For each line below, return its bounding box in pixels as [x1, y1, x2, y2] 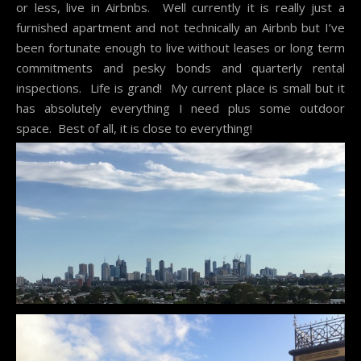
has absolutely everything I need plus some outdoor [16, 100, 345, 117]
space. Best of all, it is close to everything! [16, 120, 252, 137]
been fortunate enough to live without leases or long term [16, 39, 345, 56]
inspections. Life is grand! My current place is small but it [16, 80, 345, 97]
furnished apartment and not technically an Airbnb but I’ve [16, 19, 345, 36]
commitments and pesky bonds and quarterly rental [16, 60, 345, 77]
